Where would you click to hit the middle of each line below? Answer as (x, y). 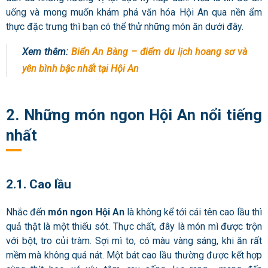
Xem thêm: (47, 52)
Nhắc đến (27, 212)
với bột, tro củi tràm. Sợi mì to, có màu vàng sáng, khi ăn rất (134, 240)
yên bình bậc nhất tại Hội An (80, 69)
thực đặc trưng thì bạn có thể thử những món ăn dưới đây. (126, 27)
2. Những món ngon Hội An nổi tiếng (134, 115)
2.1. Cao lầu (39, 184)
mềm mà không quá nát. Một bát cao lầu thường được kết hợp (134, 255)
